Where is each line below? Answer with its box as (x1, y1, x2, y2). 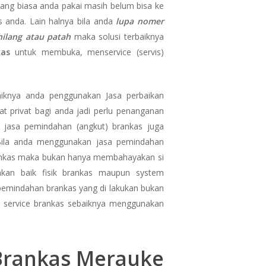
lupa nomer (116, 15, 164, 27)
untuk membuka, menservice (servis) (15, 46, 164, 58)
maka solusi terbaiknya (71, 30, 164, 42)
